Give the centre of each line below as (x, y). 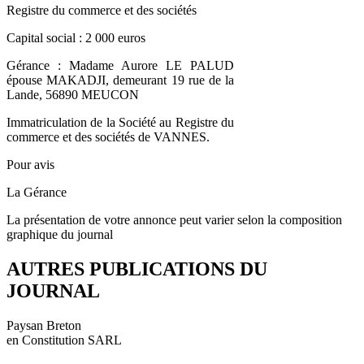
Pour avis (30, 164)
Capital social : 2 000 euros (76, 37)
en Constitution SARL (64, 340)
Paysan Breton (44, 325)
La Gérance (37, 192)
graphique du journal (60, 234)
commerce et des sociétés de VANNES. (108, 136)
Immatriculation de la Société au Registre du (120, 122)
